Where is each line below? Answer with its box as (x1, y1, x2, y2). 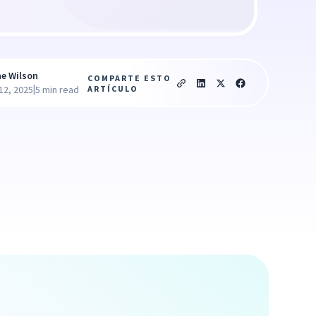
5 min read (35, 83, 80, 97)
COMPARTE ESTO (87, 72, 171, 83)
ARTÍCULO (87, 83, 138, 94)
